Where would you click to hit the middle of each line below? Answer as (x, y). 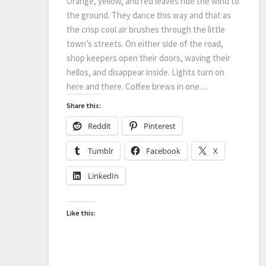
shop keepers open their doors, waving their (148, 58)
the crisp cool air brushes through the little (146, 29)
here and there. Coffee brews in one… (137, 86)
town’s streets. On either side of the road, (145, 43)
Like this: (81, 213)
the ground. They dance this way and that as (149, 15)
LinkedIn (103, 175)
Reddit (99, 126)
